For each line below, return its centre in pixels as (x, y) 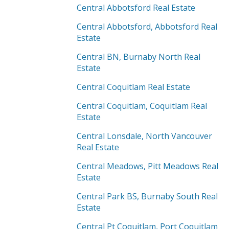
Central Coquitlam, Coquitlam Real (142, 106)
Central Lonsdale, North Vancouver (144, 136)
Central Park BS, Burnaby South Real (147, 196)
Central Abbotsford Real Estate (136, 8)
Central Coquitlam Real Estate (133, 87)
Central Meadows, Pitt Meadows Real (147, 166)
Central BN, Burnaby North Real (139, 57)
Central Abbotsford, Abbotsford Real (147, 27)
